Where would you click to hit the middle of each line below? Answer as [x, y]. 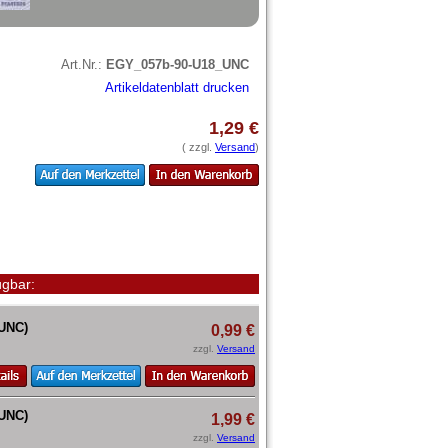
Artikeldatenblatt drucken [177, 87]
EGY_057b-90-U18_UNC [177, 64]
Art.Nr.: [83, 64]
